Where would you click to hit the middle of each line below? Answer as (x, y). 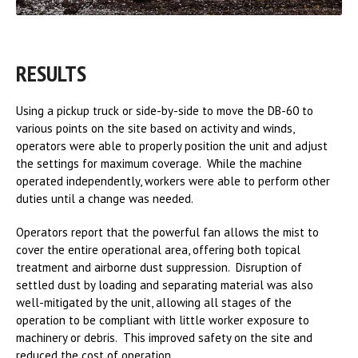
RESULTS (51, 73)
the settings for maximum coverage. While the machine (159, 163)
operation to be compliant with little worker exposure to (163, 320)
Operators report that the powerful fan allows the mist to (167, 232)
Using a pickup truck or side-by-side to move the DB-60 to (165, 110)
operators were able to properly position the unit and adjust (172, 145)
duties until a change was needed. (105, 198)
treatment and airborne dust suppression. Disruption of (159, 267)
